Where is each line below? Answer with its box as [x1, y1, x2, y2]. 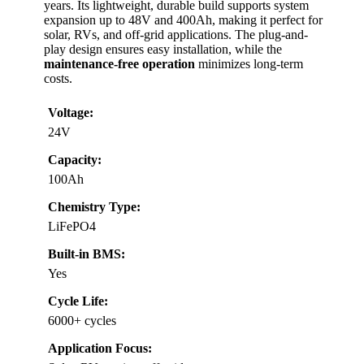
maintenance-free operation [44, 57, 195, 71]
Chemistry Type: [48, 200, 141, 214]
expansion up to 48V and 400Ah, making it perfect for [44, 13, 323, 28]
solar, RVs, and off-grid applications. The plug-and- [44, 28, 308, 42]
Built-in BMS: [48, 247, 125, 262]
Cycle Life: [48, 294, 108, 309]
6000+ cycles [48, 314, 116, 328]
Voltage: [48, 106, 93, 120]
